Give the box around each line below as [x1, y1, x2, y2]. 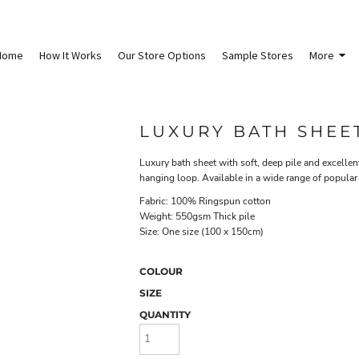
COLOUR [139, 265, 183, 277]
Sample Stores [221, 47, 293, 63]
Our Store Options [117, 47, 206, 63]
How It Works [38, 47, 102, 63]
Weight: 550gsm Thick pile [139, 210, 255, 223]
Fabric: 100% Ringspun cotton [139, 195, 271, 208]
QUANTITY [139, 309, 191, 321]
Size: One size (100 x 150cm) [139, 225, 264, 238]
